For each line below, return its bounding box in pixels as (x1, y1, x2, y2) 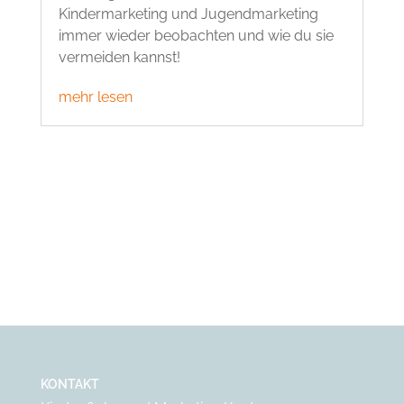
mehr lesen (58, 87, 133, 106)
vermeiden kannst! (58, 48, 180, 66)
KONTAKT (40, 376, 99, 391)
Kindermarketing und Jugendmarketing (58, 5, 318, 23)
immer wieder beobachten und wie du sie (58, 26, 334, 44)
